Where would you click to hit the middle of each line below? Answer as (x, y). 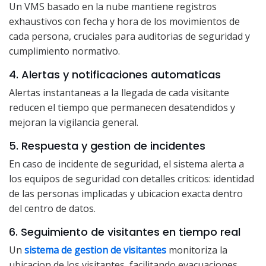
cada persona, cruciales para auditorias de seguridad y (129, 37)
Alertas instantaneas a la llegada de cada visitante (119, 93)
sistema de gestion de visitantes (95, 250)
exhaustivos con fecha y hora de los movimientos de (124, 22)
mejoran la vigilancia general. (74, 123)
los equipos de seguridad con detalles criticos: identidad (132, 179)
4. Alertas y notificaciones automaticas (115, 75)
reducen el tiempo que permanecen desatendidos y (122, 108)
